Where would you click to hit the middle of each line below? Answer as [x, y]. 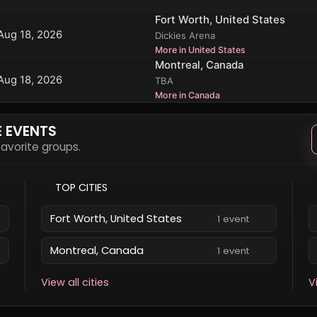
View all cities [75, 282]
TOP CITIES [81, 188]
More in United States [200, 50]
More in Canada [187, 95]
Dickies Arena [185, 35]
